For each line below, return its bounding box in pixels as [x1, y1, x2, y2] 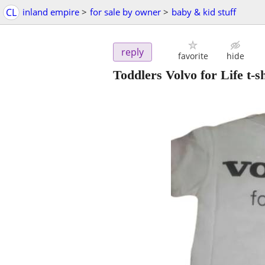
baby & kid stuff [172, 6, 236, 18]
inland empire [22, 6, 79, 18]
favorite [177, 50, 208, 62]
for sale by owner [90, 6, 161, 18]
